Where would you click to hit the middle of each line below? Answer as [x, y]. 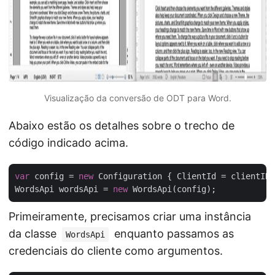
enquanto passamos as [172, 234]
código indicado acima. [68, 143]
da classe [34, 234]
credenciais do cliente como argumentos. [116, 251]
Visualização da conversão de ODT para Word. [137, 98]
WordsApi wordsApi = [64, 189]
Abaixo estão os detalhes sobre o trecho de [122, 126]
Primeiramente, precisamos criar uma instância [130, 216]
